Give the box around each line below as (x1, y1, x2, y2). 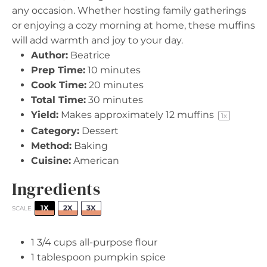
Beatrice (70, 49, 110, 61)
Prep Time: (31, 64, 85, 76)
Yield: (31, 108, 58, 120)
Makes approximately (61, 108, 166, 120)
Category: (31, 125, 79, 136)
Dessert (82, 125, 119, 136)
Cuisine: (31, 154, 71, 166)
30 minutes (88, 94, 143, 105)
